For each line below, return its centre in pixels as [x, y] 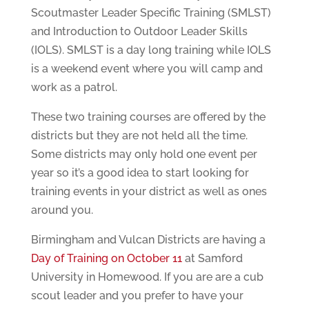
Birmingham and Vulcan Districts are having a [148, 240]
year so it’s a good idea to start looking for [140, 173]
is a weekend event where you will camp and [147, 69]
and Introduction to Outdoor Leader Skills [139, 32]
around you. [62, 210]
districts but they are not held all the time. [139, 136]
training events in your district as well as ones [149, 192]
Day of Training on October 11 [106, 259]
